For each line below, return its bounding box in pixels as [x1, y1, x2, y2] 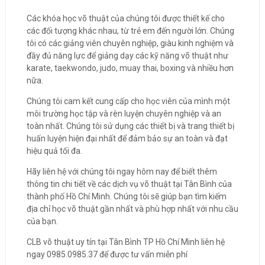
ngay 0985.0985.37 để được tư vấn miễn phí [26, 250, 188, 259]
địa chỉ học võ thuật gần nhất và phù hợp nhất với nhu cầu [26, 204, 238, 214]
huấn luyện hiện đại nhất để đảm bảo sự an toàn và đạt [26, 134, 228, 143]
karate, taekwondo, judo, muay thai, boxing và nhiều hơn [26, 63, 234, 73]
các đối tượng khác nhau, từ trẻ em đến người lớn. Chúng [26, 26, 234, 35]
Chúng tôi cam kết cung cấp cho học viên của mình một [26, 96, 230, 106]
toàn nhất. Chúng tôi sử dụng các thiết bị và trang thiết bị [26, 121, 234, 131]
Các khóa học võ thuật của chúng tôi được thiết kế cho [26, 14, 225, 23]
